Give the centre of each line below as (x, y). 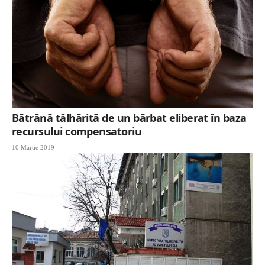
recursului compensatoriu (77, 131)
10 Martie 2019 (33, 147)
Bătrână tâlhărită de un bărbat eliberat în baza (129, 117)
